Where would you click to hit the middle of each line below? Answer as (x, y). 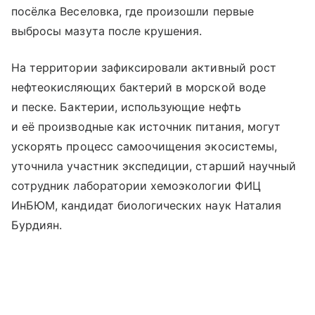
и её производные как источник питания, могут (146, 127)
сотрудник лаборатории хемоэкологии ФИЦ (136, 186)
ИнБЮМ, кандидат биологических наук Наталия (147, 205)
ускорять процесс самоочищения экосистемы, (144, 146)
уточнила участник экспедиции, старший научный (154, 166)
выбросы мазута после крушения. (107, 31)
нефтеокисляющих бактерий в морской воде (139, 87)
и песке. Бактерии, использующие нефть (126, 107)
